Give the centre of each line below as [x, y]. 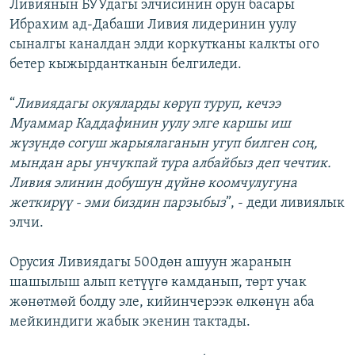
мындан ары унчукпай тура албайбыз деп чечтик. [170, 164]
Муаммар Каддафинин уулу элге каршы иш [150, 124]
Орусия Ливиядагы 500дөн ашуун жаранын [151, 263]
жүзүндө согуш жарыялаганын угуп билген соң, [164, 144]
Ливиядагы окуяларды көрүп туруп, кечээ [148, 105]
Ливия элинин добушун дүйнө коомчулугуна [153, 184]
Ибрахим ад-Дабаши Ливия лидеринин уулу [153, 25]
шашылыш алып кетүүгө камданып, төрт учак [158, 283]
